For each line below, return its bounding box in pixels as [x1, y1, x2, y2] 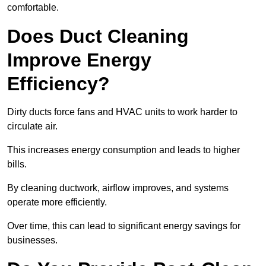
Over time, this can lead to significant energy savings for [7, 221, 240, 232]
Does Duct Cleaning [7, 26, 189, 47]
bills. [7, 159, 27, 170]
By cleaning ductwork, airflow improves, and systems [7, 183, 229, 194]
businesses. [7, 235, 58, 246]
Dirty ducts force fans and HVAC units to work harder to [7, 107, 237, 118]
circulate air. [7, 121, 58, 132]
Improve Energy [7, 49, 151, 71]
